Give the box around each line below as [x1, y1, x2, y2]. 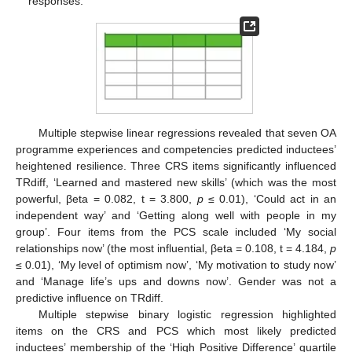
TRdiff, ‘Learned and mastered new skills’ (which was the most [16, 175, 336, 189]
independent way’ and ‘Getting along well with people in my [16, 208, 336, 222]
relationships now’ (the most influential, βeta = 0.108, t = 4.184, [16, 241, 330, 255]
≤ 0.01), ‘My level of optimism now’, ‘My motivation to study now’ [16, 258, 336, 271]
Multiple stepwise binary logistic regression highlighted [38, 307, 336, 321]
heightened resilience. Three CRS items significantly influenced [16, 159, 336, 172]
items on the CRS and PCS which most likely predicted [16, 324, 336, 337]
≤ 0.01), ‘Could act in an [203, 192, 337, 205]
